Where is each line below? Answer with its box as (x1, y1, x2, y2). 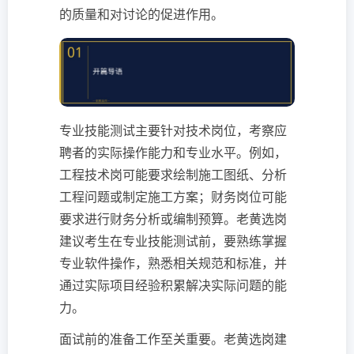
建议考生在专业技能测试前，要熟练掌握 (59, 233, 287, 250)
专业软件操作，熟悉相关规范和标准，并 (59, 255, 287, 272)
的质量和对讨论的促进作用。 (59, 6, 224, 23)
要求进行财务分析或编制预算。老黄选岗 (59, 211, 287, 228)
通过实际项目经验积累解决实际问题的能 (59, 277, 287, 294)
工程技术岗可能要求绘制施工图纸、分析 (59, 167, 287, 183)
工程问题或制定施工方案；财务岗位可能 (59, 189, 287, 205)
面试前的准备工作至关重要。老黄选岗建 (59, 331, 287, 348)
